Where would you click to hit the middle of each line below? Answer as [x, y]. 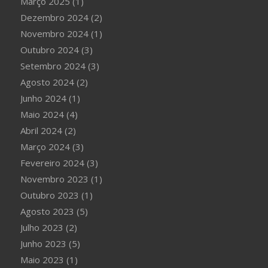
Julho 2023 [42, 227]
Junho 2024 [43, 98]
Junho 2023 [43, 243]
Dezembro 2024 [54, 17]
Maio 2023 [42, 260]
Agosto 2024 [47, 82]
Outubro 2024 [49, 50]
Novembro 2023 [54, 179]
